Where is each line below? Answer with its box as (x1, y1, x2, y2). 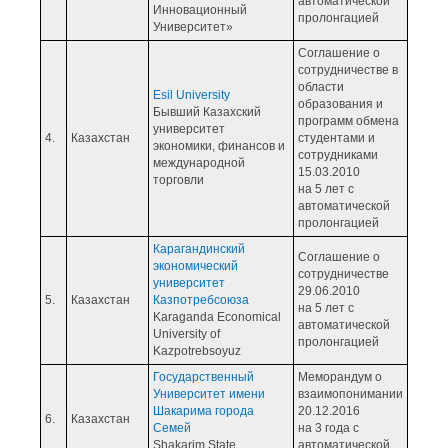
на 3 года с (298, 420, 359, 435)
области (298, 79, 344, 94)
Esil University (153, 87, 230, 102)
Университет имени (153, 386, 265, 401)
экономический (153, 258, 238, 273)
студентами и (298, 130, 375, 145)
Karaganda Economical (153, 309, 281, 324)
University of (153, 326, 220, 341)
